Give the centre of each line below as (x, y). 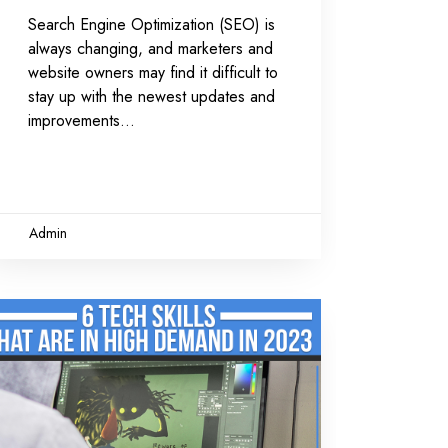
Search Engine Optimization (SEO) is (151, 24)
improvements (73, 120)
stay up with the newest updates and (151, 96)
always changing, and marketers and (150, 48)
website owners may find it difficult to (152, 72)
